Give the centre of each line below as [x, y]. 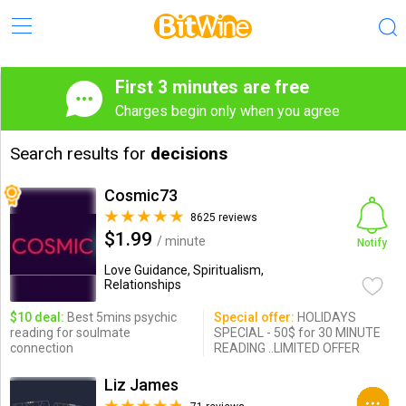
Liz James [141, 385]
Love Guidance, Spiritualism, [184, 270]
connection [41, 348]
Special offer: [254, 317]
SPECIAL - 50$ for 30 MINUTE [297, 333]
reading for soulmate [70, 333]
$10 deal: [37, 317]
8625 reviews [223, 217]
